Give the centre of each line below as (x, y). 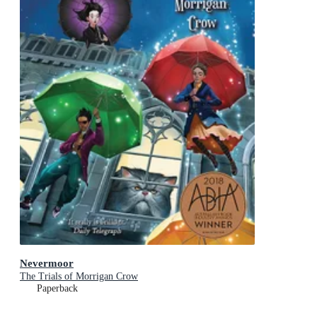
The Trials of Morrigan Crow (79, 277)
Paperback (57, 289)
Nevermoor (47, 263)
